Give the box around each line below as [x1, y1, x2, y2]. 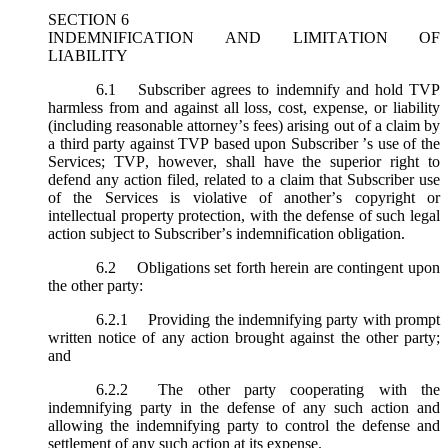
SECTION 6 [48, 10, 129, 28]
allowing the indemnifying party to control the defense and [48, 416, 440, 434]
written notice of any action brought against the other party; [48, 328, 440, 346]
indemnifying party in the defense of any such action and [48, 398, 440, 416]
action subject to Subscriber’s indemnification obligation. [48, 224, 405, 242]
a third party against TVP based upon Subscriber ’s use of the [48, 134, 440, 152]
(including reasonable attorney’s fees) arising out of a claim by [48, 116, 440, 134]
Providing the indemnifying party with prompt [144, 310, 440, 328]
